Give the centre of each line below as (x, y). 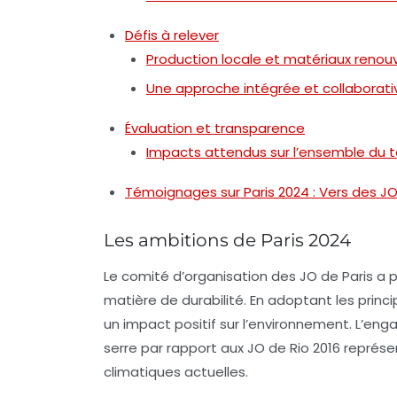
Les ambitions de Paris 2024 (227, 240)
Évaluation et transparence (215, 128)
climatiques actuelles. (176, 372)
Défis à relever (172, 35)
